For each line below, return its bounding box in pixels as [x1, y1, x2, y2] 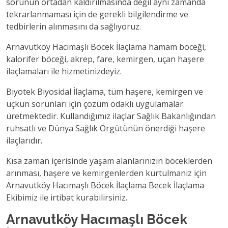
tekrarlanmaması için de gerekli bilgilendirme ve [6, 9, 188, 20]
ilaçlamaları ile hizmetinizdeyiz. [6, 66, 122, 77]
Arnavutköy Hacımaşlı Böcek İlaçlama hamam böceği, [6, 41, 206, 52]
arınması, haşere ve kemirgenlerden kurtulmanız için [6, 167, 207, 179]
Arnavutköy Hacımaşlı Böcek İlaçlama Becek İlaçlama [6, 180, 204, 191]
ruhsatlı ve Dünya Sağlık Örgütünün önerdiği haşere [6, 123, 205, 134]
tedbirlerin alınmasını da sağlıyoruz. [6, 21, 141, 32]
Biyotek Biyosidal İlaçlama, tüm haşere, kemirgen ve [6, 86, 203, 97]
